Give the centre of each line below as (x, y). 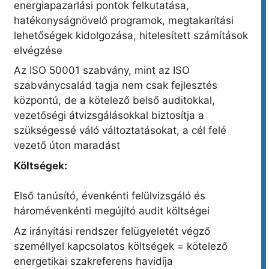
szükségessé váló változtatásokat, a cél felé (120, 131)
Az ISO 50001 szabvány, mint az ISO (102, 71)
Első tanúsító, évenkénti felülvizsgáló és (110, 196)
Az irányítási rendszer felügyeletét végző (112, 231)
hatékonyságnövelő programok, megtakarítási (124, 20)
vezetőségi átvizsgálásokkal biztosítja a (109, 116)
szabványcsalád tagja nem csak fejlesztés (116, 86)
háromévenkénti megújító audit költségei (112, 211)
